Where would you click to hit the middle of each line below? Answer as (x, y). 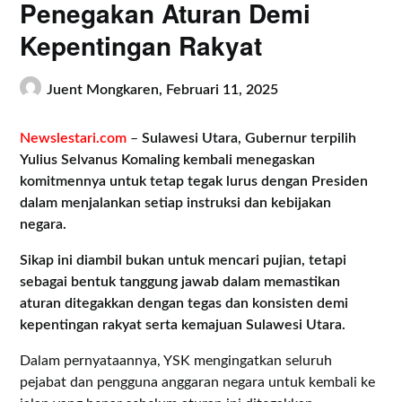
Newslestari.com (74, 138)
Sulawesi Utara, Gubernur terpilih (249, 138)
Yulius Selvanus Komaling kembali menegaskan (168, 159)
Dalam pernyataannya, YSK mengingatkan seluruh (176, 360)
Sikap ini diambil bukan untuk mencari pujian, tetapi (184, 260)
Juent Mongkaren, (107, 90)
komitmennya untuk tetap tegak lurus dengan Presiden (194, 181)
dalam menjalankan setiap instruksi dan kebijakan (176, 202)
